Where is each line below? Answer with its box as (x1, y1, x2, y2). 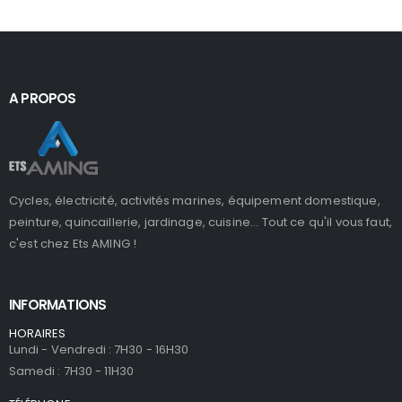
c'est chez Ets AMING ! (9, 235, 137, 253)
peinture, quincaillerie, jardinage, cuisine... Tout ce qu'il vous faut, (9, 214, 392, 232)
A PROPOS (9, 88, 76, 108)
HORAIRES (9, 324, 66, 342)
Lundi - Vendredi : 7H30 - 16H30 (9, 340, 189, 358)
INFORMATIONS (9, 294, 107, 314)
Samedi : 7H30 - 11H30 (9, 362, 135, 380)
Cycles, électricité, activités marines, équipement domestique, (9, 192, 380, 210)
